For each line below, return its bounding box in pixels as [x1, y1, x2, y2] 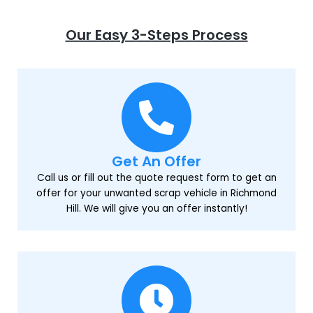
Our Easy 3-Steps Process [65, 24, 248, 45]
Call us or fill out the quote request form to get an [36, 170, 277, 184]
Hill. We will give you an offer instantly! [66, 201, 247, 215]
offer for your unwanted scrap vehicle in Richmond [36, 186, 277, 200]
